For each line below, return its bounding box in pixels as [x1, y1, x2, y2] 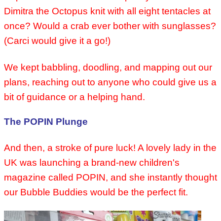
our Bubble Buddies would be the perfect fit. [4, 187, 188, 198]
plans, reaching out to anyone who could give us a [4, 77, 217, 88]
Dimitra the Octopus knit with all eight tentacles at [4, 6, 211, 17]
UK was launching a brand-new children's [4, 157, 180, 168]
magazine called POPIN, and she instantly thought [4, 172, 217, 183]
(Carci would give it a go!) [4, 36, 110, 46]
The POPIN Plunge [4, 116, 88, 127]
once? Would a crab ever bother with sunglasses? [4, 21, 216, 32]
